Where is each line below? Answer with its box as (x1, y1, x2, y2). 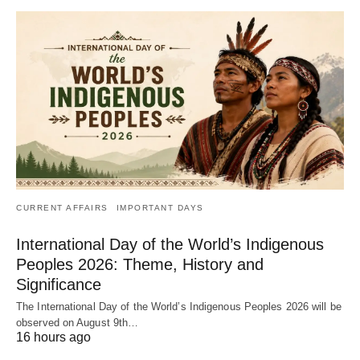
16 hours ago (16, 329, 91, 344)
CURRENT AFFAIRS (16, 202, 108, 212)
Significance (16, 275, 101, 293)
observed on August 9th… (16, 316, 139, 329)
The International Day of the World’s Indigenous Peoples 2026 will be (16, 300, 342, 313)
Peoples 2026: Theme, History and (16, 255, 264, 273)
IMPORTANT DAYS (116, 202, 204, 212)
